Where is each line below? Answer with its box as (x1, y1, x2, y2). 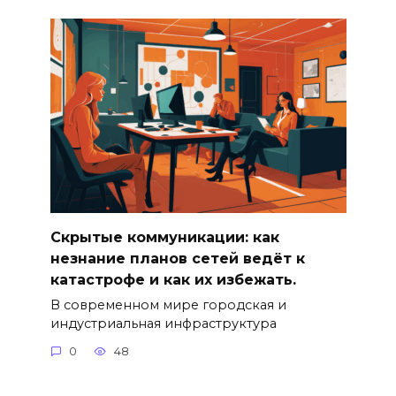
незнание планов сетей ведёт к (49, 249, 305, 267)
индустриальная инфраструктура (49, 315, 277, 331)
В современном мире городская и (49, 296, 286, 313)
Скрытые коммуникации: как (49, 228, 279, 246)
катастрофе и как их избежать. (49, 270, 296, 288)
